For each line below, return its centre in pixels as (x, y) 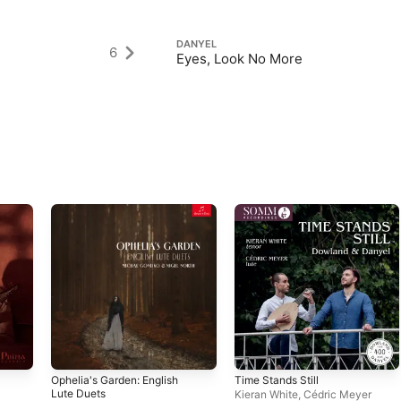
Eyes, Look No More (240, 59)
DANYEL (197, 44)
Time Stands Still (276, 380)
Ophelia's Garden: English (114, 380)
